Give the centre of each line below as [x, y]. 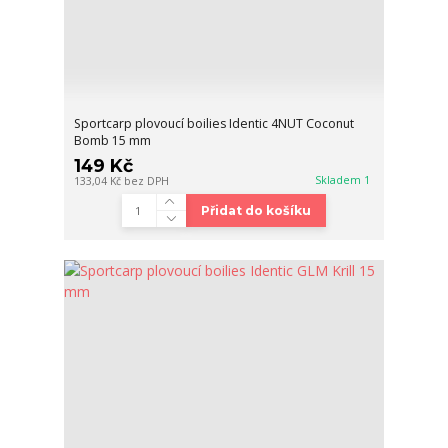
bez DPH [147, 180]
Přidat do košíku [255, 210]
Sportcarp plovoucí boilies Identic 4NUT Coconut [214, 123]
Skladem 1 [344, 179]
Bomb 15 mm [113, 140]
